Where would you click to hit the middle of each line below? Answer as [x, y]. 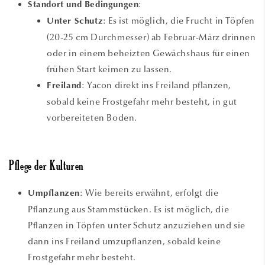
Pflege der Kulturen [46, 167]
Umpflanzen [54, 193]
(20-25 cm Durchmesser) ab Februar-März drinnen [151, 37]
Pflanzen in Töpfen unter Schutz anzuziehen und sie [137, 225]
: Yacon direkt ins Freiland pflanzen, [156, 85]
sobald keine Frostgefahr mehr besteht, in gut [142, 101]
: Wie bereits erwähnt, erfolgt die [149, 193]
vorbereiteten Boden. [92, 117]
